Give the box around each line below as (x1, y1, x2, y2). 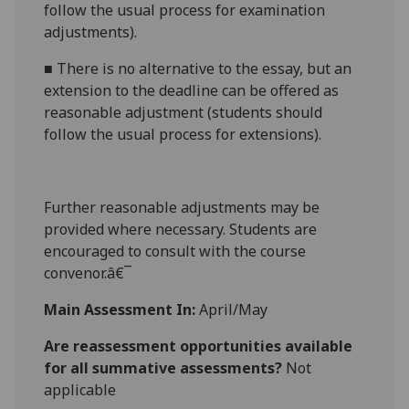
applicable (44, 380, 117, 401)
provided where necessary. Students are (44, 219, 318, 240)
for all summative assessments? (44, 358, 283, 379)
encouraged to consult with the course (44, 241, 307, 262)
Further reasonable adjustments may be (44, 197, 320, 218)
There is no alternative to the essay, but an (57, 58, 352, 79)
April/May (195, 299, 268, 320)
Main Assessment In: (44, 299, 196, 320)
